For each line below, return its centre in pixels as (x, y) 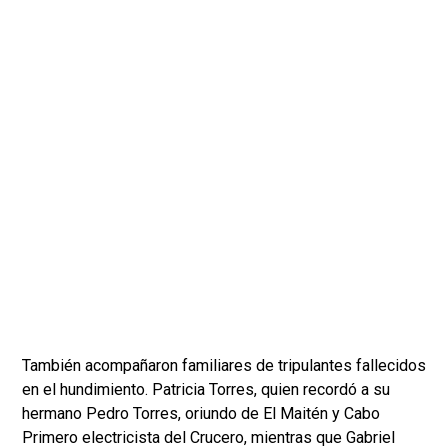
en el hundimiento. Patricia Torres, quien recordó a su (206, 389)
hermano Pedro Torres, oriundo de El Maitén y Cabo (201, 413)
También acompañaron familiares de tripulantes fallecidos (224, 365)
